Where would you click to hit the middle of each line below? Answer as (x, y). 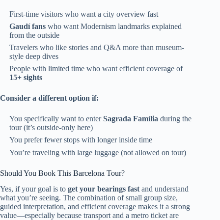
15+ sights (26, 78)
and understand (164, 189)
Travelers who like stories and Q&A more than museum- (97, 47)
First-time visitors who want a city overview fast (84, 14)
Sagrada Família (131, 119)
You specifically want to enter (56, 119)
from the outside (35, 35)
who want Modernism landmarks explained (114, 26)
